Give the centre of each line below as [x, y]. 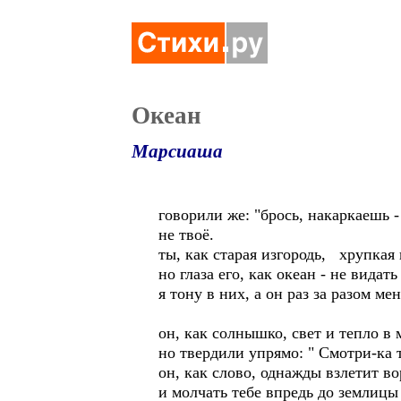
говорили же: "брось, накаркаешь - [279, 215]
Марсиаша [177, 151]
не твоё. [186, 235]
